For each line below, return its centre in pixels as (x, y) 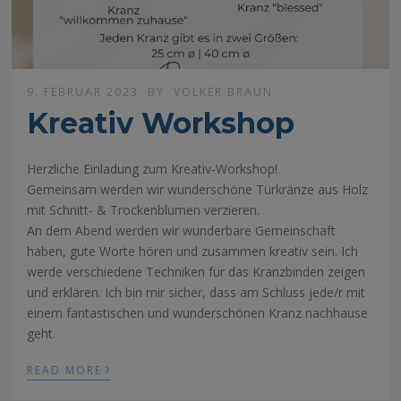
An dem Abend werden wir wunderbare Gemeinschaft (182, 230)
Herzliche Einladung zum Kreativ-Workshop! (153, 168)
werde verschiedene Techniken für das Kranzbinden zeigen (196, 271)
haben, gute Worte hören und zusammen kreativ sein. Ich (193, 251)
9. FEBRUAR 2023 (83, 91)
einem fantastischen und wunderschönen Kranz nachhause (198, 312)
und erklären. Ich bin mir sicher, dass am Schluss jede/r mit (196, 292)
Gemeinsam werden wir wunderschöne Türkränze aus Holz (198, 189)
